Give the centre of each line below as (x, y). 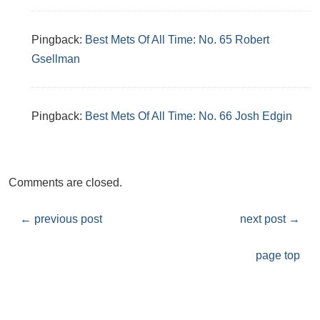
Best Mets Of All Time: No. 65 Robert (177, 40)
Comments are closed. (65, 182)
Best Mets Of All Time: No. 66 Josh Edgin (189, 116)
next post (264, 219)
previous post (67, 219)
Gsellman (56, 59)
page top (278, 255)
